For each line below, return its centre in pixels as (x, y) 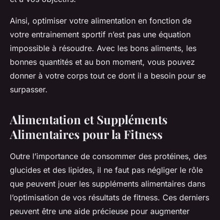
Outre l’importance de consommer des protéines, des (108, 156)
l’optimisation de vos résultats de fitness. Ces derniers (110, 197)
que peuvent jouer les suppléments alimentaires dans (108, 183)
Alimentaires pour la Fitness (86, 134)
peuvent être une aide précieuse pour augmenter (100, 211)
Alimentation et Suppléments (89, 119)
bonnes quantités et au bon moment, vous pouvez (102, 62)
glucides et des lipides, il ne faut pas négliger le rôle (106, 170)
